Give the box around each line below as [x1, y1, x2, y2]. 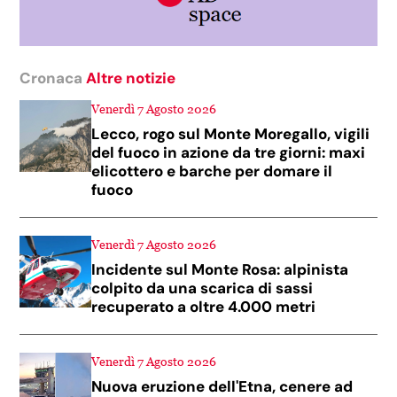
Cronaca [19, 67, 87, 88]
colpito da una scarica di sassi [91, 277, 314, 298]
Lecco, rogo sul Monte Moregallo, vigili [91, 123, 370, 144]
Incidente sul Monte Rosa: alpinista [91, 259, 349, 279]
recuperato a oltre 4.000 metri [91, 296, 316, 316]
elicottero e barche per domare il [91, 160, 333, 181]
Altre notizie [86, 67, 176, 88]
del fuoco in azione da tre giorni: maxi [91, 142, 366, 162]
